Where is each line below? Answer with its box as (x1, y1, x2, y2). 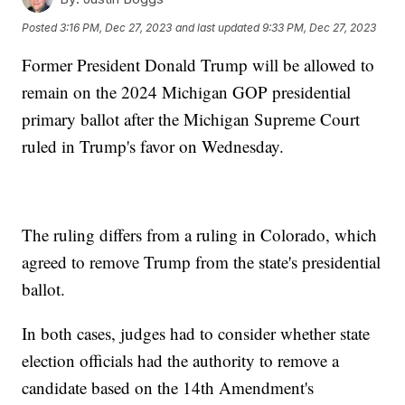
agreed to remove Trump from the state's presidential (22, 250, 381, 274)
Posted (22, 20, 61, 34)
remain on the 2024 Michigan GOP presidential (22, 80, 352, 104)
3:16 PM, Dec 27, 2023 (60, 20, 173, 34)
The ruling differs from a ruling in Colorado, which (22, 223, 378, 247)
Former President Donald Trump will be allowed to (22, 53, 375, 77)
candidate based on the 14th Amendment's (22, 376, 315, 400)
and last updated (175, 20, 260, 34)
